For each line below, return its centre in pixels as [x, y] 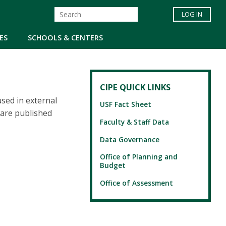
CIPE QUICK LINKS [135, 87]
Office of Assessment [136, 183]
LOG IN [192, 14]
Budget [113, 165]
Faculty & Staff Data [134, 122]
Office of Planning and [139, 157]
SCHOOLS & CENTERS [65, 37]
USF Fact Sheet [126, 104]
